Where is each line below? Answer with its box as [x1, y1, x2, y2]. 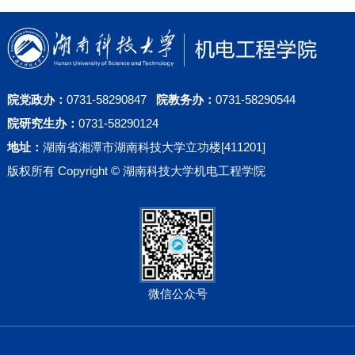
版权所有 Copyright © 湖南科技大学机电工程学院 [6, 164, 265, 178]
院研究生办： [6, 116, 78, 131]
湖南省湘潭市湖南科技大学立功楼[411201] [42, 140, 265, 155]
